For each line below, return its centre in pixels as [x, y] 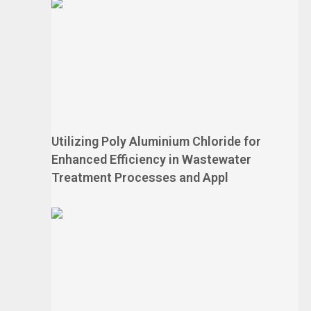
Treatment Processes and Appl [140, 177]
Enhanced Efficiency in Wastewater [151, 159]
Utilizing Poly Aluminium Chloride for [156, 141]
